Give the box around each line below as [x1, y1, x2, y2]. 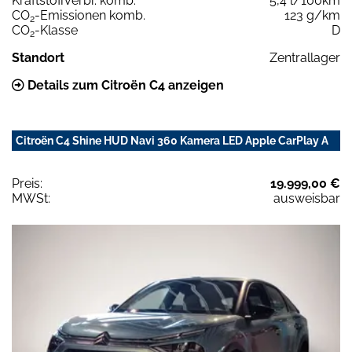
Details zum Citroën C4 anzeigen [24, 77, 224, 93]
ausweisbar [273, 190, 340, 206]
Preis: [12, 175, 42, 191]
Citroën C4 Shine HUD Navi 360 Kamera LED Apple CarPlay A [16, 134, 328, 147]
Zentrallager [269, 49, 340, 65]
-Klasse [35, 22, 78, 38]
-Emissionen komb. [35, 7, 145, 23]
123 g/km [284, 7, 340, 23]
